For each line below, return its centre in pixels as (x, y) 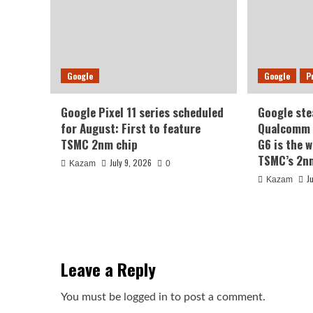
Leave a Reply (108, 269)
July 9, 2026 (131, 162)
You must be (92, 297)
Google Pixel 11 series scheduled (142, 112)
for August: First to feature (131, 128)
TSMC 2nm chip (99, 144)
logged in (146, 297)
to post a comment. (217, 297)
